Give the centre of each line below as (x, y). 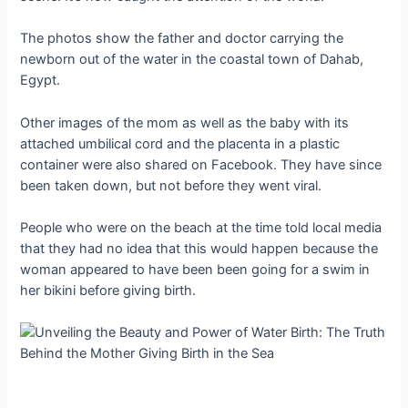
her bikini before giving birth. (108, 291)
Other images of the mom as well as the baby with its (185, 122)
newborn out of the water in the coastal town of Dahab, (192, 60)
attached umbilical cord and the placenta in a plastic (180, 143)
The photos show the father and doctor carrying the (182, 39)
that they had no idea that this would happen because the (199, 249)
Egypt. (41, 81)
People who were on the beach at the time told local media (201, 228)
